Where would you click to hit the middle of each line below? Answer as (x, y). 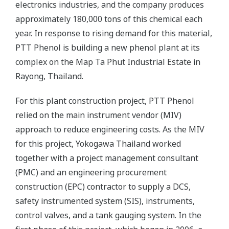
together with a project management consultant (107, 158)
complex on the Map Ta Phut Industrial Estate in (108, 62)
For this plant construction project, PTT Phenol (105, 101)
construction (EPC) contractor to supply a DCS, (103, 187)
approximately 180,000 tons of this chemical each (109, 19)
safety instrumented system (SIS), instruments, (105, 201)
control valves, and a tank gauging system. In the (108, 215)
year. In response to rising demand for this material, (114, 33)
